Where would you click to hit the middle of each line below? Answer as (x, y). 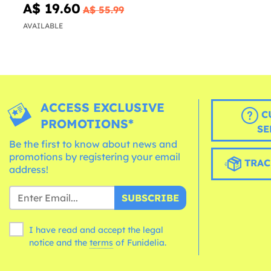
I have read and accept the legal (96, 230)
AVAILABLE (43, 26)
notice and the (59, 243)
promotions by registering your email (95, 157)
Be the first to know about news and (93, 144)
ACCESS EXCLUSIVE (103, 108)
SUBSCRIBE (150, 198)
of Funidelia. (141, 243)
